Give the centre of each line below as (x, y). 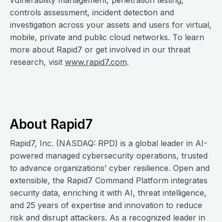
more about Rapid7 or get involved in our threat (100, 50)
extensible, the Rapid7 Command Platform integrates (109, 181)
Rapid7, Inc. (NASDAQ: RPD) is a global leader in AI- (109, 143)
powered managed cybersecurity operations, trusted (109, 156)
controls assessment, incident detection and (92, 12)
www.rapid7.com (96, 62)
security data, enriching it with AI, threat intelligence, (108, 193)
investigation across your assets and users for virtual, (111, 25)
